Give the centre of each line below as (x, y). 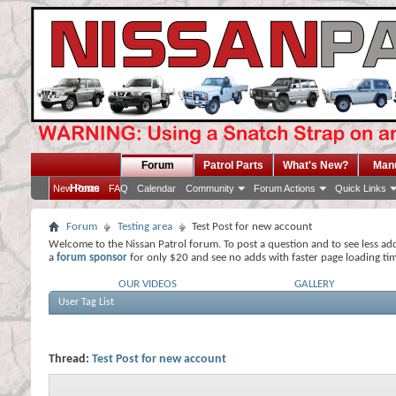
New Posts (76, 188)
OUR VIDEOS (148, 284)
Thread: (70, 359)
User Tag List (86, 302)
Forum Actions (285, 188)
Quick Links (361, 188)
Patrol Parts (233, 165)
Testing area (145, 227)
